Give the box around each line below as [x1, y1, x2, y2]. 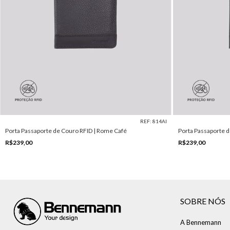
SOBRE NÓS [180, 196, 225, 206]
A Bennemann [180, 218, 221, 227]
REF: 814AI [140, 118, 167, 124]
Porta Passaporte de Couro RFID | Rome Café [5, 127, 127, 135]
